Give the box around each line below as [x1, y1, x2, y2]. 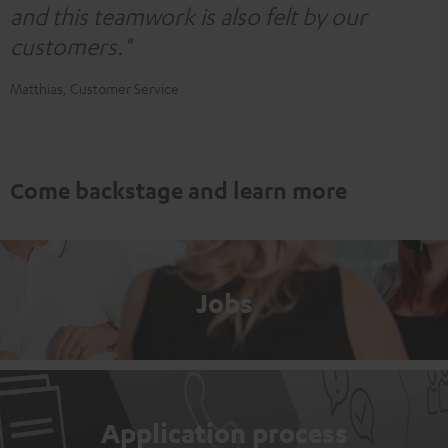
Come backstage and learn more [10, 176, 347, 204]
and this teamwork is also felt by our [10, 2, 367, 30]
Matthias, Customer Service [10, 79, 179, 97]
